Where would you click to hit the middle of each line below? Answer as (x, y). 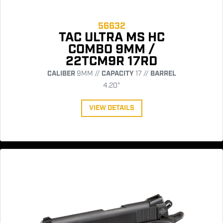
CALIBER (61, 73)
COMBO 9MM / (111, 49)
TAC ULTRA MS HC (111, 37)
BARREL (163, 73)
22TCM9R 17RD (111, 61)
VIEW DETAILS (111, 108)
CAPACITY (117, 73)
